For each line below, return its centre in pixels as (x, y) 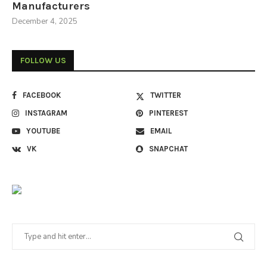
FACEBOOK (42, 95)
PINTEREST (169, 113)
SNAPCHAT (169, 148)
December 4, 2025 (45, 21)
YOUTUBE (43, 131)
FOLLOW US (43, 60)
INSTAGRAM (46, 113)
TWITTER (166, 95)
